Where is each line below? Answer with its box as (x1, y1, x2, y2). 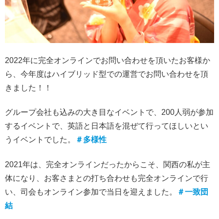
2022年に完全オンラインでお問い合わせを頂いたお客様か (5, 56, 210, 65)
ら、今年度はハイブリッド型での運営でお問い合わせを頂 (5, 70, 208, 79)
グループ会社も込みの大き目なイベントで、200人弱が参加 (5, 108, 214, 117)
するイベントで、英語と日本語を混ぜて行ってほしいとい (5, 122, 208, 131)
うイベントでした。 (5, 135, 75, 144)
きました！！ (5, 84, 52, 92)
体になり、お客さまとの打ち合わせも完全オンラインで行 (5, 174, 208, 182)
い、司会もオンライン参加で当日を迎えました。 (5, 187, 177, 196)
